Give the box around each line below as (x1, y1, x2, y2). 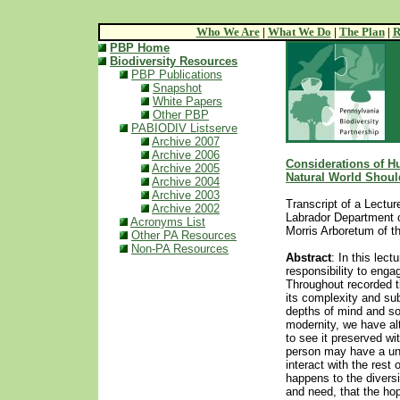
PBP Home (110, 41, 170, 54)
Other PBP (153, 108, 209, 121)
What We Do (267, 25, 331, 38)
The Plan (338, 25, 385, 38)
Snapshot (153, 81, 202, 95)
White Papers (153, 95, 222, 108)
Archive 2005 (152, 162, 220, 175)
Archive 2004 (152, 175, 220, 188)
